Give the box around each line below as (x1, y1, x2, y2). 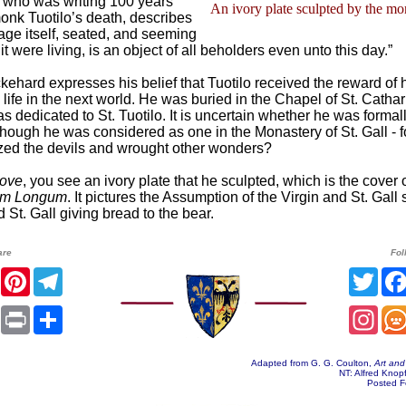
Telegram (62, 266, 122, 283)
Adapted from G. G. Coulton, (250, 358, 374, 368)
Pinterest (29, 266, 87, 283)
